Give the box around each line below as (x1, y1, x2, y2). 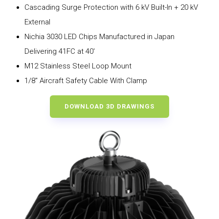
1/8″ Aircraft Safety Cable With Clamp (24, 76, 147, 85)
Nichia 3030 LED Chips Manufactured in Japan (24, 32, 175, 41)
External (24, 17, 50, 26)
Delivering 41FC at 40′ (24, 46, 95, 56)
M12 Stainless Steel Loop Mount (24, 61, 131, 70)
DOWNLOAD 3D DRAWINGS (64, 102, 154, 110)
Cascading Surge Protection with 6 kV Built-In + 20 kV (24, 2, 198, 12)
